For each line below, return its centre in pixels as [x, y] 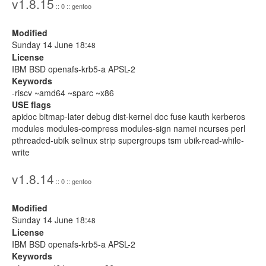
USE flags [31, 104]
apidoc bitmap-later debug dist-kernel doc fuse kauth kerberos [129, 116]
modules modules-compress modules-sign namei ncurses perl [129, 128]
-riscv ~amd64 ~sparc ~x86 [63, 93]
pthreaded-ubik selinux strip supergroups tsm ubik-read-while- [128, 140]
